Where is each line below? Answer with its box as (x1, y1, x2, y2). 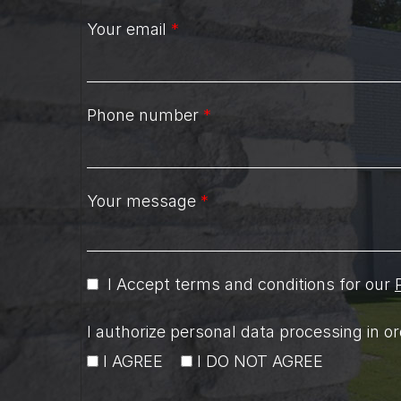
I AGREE (103, 351, 163, 371)
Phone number (87, 105, 203, 124)
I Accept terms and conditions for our (103, 274, 395, 294)
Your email (87, 19, 171, 38)
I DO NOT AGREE (197, 351, 323, 371)
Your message (87, 191, 200, 210)
